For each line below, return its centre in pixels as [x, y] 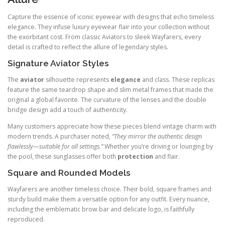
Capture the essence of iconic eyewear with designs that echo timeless [111, 17]
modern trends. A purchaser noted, [60, 137]
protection [135, 157]
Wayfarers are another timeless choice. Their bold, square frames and [109, 189]
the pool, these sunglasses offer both [63, 157]
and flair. [166, 157]
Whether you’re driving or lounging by [158, 147]
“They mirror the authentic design [157, 137]
